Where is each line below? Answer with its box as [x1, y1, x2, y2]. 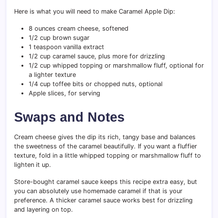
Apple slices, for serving [29, 89, 100, 97]
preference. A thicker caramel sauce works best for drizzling [14, 196, 193, 204]
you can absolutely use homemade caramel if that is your [14, 187, 182, 195]
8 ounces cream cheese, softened [29, 24, 128, 32]
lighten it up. [14, 161, 51, 168]
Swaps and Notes [14, 109, 125, 125]
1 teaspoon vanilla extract [29, 43, 104, 51]
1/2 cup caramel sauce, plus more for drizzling [29, 52, 165, 60]
